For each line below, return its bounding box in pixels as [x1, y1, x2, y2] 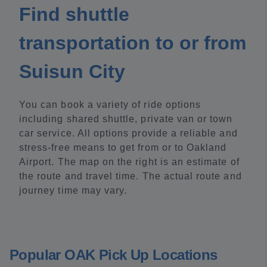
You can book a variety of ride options [19, 100, 201, 110]
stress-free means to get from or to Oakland [19, 142, 227, 153]
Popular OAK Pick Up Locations [10, 247, 218, 263]
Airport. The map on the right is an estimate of [19, 157, 240, 167]
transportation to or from [19, 32, 246, 54]
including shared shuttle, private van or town [19, 114, 233, 124]
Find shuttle [19, 4, 129, 25]
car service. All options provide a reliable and [19, 128, 238, 138]
